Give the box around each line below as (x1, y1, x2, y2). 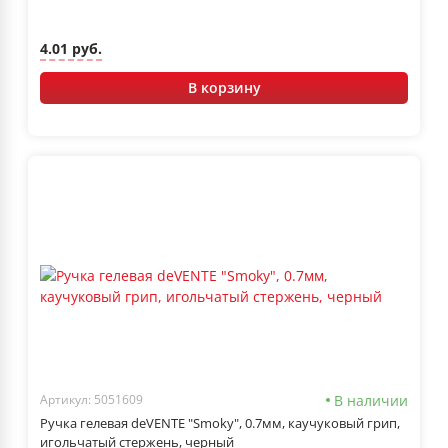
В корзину (187, 77, 261, 97)
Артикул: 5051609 (40, 391, 143, 409)
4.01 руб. (40, 39, 102, 59)
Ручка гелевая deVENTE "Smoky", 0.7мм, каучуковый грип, (40, 413, 400, 432)
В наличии (334, 390, 408, 410)
